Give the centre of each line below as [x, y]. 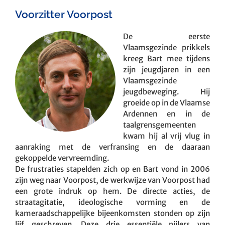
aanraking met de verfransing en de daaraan [113, 147]
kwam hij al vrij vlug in [166, 136]
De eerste [166, 36]
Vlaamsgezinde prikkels [166, 47]
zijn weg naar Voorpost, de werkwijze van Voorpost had [113, 180]
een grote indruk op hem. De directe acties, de [113, 191]
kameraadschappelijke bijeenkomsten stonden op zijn [113, 213]
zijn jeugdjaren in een [166, 69]
